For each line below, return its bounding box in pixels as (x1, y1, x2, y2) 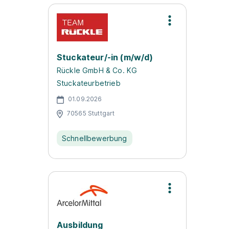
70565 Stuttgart (67, 109, 115, 117)
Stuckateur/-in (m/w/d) (57, 52, 153, 62)
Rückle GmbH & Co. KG (57, 66, 138, 75)
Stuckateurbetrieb (57, 79, 121, 87)
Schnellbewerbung (62, 134, 127, 143)
